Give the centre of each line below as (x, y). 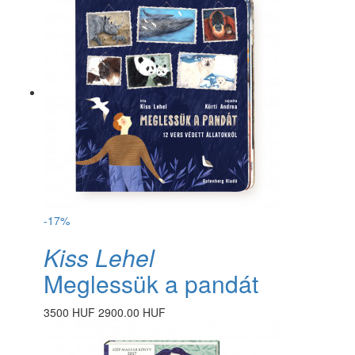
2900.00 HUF (132, 312)
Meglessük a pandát (151, 283)
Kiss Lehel (99, 257)
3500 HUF (69, 312)
